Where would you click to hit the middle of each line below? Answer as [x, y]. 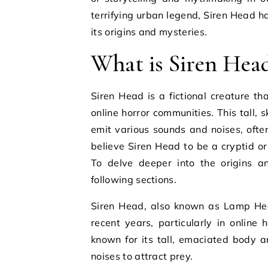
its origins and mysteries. [149, 32]
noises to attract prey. [142, 256]
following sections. [134, 179]
